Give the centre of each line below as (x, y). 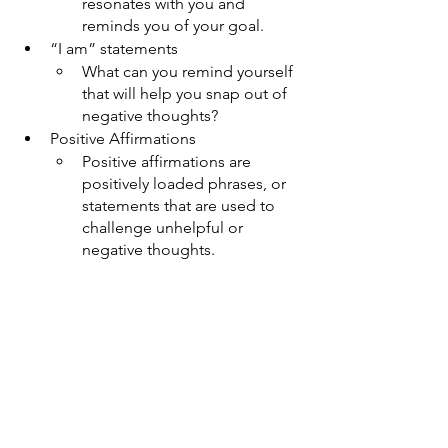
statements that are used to (180, 205)
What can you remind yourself (189, 71)
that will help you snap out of (186, 93)
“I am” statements (114, 48)
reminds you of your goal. (175, 25)
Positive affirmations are (168, 161)
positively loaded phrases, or (186, 183)
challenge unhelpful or (164, 227)
